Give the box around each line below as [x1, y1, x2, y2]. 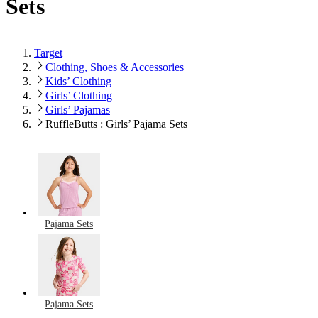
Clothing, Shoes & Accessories [45, 60, 184, 73]
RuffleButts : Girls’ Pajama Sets [45, 117, 187, 130]
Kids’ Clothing [45, 75, 111, 87]
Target [34, 46, 62, 59]
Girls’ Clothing [45, 89, 112, 102]
